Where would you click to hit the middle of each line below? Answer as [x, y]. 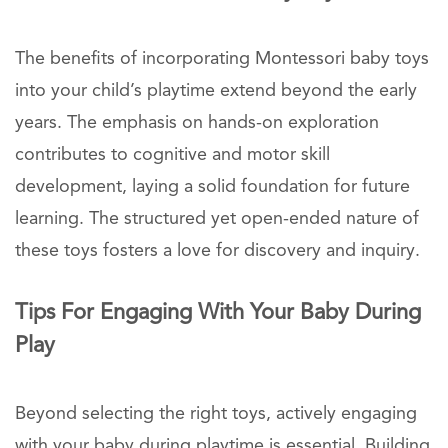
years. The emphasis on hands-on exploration [197, 122]
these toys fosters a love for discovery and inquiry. [217, 250]
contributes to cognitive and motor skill [172, 154]
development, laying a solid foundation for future [212, 186]
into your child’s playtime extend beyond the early [216, 90]
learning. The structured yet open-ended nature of [217, 218]
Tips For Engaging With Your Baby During [218, 312]
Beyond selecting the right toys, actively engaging [216, 413]
